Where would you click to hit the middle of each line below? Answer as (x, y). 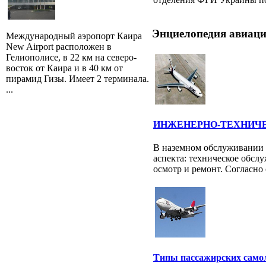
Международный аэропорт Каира (74, 36)
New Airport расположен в (59, 46)
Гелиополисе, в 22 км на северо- (71, 57)
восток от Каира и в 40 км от (64, 68)
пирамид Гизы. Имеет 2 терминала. (77, 78)
